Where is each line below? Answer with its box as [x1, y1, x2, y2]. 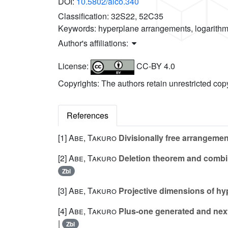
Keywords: [58, 22, 98, 35]
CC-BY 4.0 [134, 60, 175, 72]
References [67, 109, 108, 122]
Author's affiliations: [58, 37, 130, 49]
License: [58, 60, 91, 72]
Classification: [58, 10, 111, 22]
